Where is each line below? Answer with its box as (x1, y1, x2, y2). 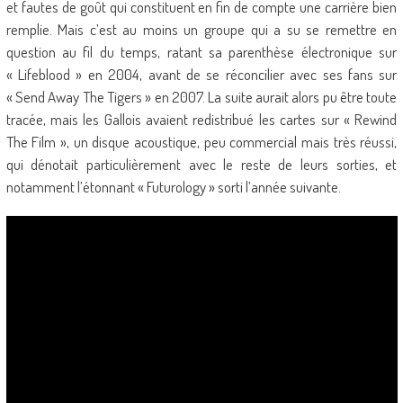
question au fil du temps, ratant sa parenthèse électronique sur (5, 42, 398, 61)
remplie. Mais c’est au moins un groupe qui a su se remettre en (5, 20, 398, 39)
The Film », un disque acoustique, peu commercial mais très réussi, (5, 132, 398, 151)
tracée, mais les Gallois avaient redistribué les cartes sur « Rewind (5, 110, 398, 129)
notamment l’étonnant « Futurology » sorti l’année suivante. (5, 177, 341, 196)
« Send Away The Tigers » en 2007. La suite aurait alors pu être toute (5, 87, 398, 106)
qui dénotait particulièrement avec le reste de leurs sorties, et (5, 155, 398, 174)
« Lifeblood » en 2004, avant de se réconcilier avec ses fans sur (5, 65, 398, 84)
